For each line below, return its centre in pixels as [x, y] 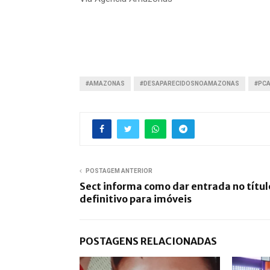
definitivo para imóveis [136, 199]
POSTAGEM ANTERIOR [119, 171]
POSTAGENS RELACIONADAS [148, 241]
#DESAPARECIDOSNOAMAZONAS [190, 84]
